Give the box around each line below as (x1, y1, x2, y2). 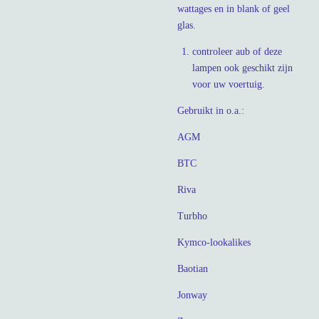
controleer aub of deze (192, 46, 282, 57)
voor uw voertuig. (192, 78, 265, 90)
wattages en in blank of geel (177, 3, 290, 14)
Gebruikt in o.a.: (177, 105, 244, 116)
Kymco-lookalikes (177, 236, 251, 248)
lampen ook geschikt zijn (192, 62, 293, 73)
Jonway (177, 289, 207, 300)
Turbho (177, 210, 207, 221)
